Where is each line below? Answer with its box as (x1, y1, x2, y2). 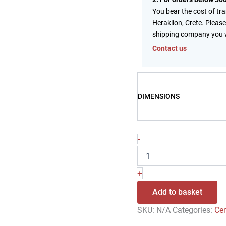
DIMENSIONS (138, 92, 180, 100)
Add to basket (152, 187, 203, 197)
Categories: (173, 205, 215, 215)
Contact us (152, 44, 187, 52)
